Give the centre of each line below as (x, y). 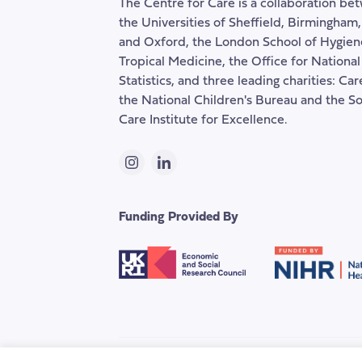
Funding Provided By (179, 217)
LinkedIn (188, 171)
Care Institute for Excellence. (203, 120)
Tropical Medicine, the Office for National (240, 62)
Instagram (159, 171)
